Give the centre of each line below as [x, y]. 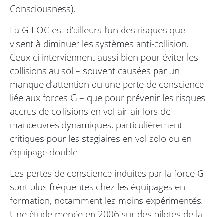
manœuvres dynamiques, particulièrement [96, 125]
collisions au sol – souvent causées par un [95, 71]
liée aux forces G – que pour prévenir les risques [108, 98]
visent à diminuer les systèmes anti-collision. [99, 44]
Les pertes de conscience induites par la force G [107, 173]
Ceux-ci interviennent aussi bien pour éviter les [104, 57]
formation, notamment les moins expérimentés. [107, 201]
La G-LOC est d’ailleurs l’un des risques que [97, 30]
